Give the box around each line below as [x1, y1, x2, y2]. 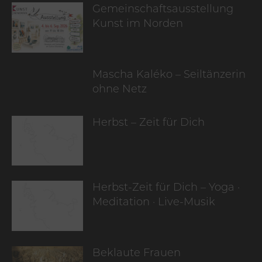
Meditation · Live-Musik [92, 197, 216, 209]
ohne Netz [92, 84, 147, 95]
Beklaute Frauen [92, 248, 181, 260]
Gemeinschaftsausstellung [92, 4, 234, 16]
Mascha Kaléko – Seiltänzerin [92, 69, 246, 81]
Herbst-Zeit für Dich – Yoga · [92, 182, 240, 194]
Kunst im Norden [92, 19, 184, 30]
